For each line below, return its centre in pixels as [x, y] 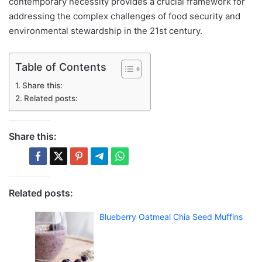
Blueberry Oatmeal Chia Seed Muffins [171, 216]
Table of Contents [61, 67]
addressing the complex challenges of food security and [125, 16]
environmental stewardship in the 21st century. [106, 30]
